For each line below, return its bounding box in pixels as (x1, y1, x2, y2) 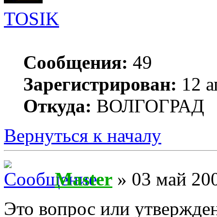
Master (55, 169, 112, 189)
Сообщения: (23, 52, 128, 73)
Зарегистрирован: (23, 74, 177, 95)
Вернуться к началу (4, 125, 161, 146)
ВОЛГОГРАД (92, 95, 204, 117)
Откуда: (23, 95, 92, 117)
